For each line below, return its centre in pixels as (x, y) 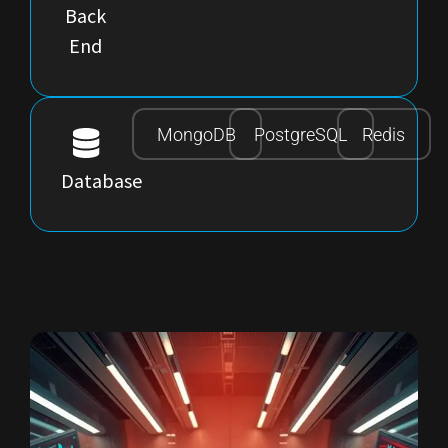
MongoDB (197, 134)
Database (101, 181)
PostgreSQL (301, 134)
